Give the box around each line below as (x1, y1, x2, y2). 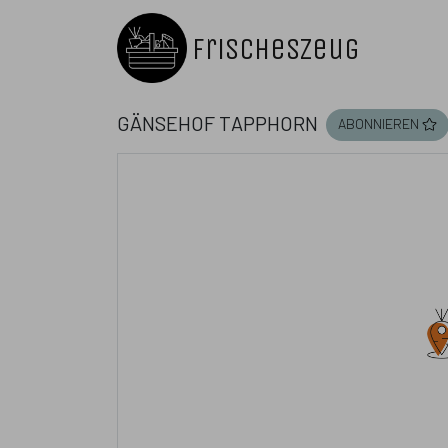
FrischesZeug (192, 31, 361, 67)
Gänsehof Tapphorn (117, 103, 318, 137)
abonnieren (338, 108, 419, 133)
